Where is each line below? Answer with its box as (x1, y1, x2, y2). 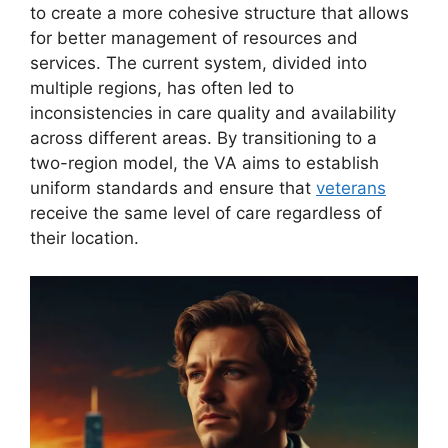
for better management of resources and (30, 27, 358, 48)
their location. (30, 227, 139, 248)
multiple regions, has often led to (30, 77, 294, 98)
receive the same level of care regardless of (30, 202, 382, 223)
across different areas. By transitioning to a (30, 127, 377, 148)
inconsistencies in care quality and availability (30, 102, 396, 123)
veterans (316, 177, 386, 198)
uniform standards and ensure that (30, 177, 316, 198)
